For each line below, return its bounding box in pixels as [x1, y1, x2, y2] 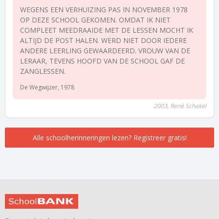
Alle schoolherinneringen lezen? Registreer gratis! [32, 133, 187, 142]
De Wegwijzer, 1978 [20, 83, 74, 91]
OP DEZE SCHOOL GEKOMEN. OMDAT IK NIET [20, 15, 171, 24]
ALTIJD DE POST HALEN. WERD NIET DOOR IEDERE [20, 36, 187, 45]
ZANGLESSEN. [20, 66, 66, 76]
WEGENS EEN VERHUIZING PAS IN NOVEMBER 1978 [20, 5, 188, 14]
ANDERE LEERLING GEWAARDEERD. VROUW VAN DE [20, 46, 190, 55]
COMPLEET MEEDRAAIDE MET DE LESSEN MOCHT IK [20, 25, 193, 35]
